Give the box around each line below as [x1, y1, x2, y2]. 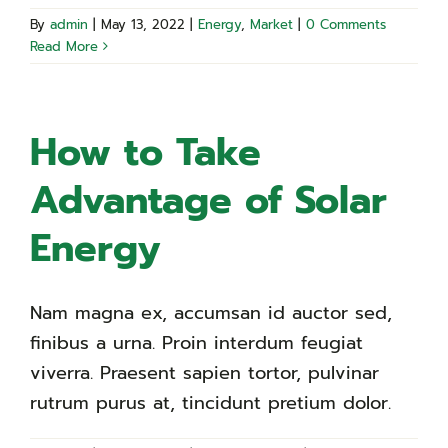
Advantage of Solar [30, 171, 387, 229]
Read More [30, 36, 98, 56]
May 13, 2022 [101, 14, 185, 34]
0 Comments [306, 14, 386, 34]
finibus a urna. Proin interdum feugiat [30, 328, 363, 357]
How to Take [30, 123, 261, 181]
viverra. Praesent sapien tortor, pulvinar [30, 358, 379, 387]
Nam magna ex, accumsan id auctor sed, [30, 298, 392, 327]
